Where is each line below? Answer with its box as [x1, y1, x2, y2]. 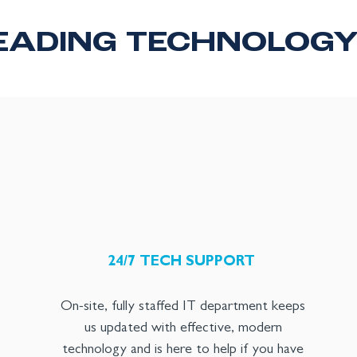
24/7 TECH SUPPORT [108, 256, 256, 270]
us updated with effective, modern [84, 322, 282, 336]
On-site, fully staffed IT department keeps [61, 300, 306, 315]
